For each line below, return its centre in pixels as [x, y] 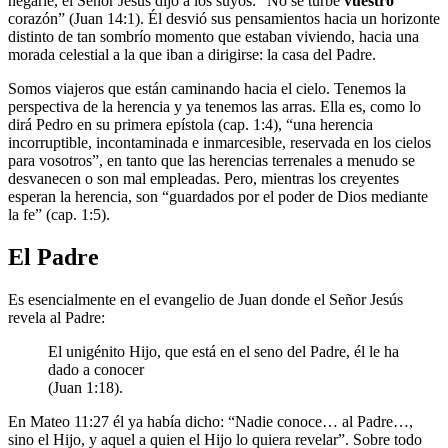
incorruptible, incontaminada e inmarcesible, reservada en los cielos [219, 143]
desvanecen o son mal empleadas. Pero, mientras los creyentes [203, 179]
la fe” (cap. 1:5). [59, 215]
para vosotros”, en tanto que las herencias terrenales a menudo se [211, 161]
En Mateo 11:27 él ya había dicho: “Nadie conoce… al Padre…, [210, 421]
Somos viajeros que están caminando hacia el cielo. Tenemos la [207, 89]
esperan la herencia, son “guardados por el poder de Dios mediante [218, 197]
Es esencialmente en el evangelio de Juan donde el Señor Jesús [205, 299]
